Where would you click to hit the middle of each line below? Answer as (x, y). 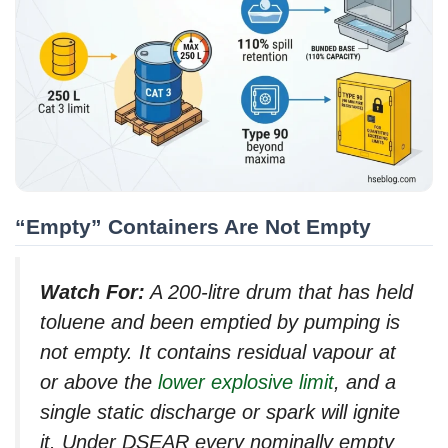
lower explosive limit (246, 381)
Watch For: (92, 291)
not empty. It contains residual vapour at (218, 351)
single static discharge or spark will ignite (220, 411)
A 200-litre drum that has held (279, 291)
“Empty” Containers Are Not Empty (193, 227)
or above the (99, 381)
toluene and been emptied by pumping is (220, 321)
